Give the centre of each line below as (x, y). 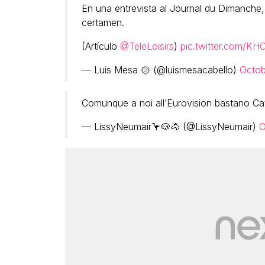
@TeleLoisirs (147, 46)
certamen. (103, 23)
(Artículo (101, 46)
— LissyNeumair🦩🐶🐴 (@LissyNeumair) (170, 127)
